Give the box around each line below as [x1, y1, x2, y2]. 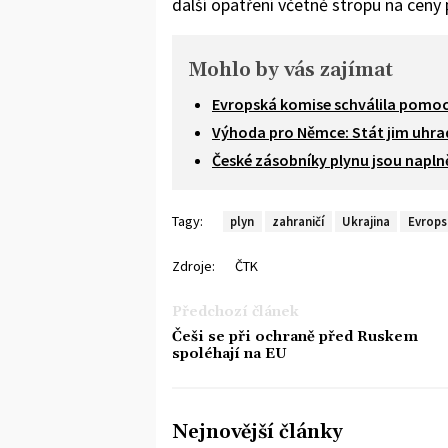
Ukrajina [341, 213, 390, 230]
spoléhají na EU [172, 344, 287, 363]
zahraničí [272, 213, 325, 230]
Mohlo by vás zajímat [188, 57, 393, 83]
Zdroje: [172, 256, 215, 275]
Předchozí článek [172, 302, 299, 321]
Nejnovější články [172, 419, 343, 445]
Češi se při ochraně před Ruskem [172, 327, 418, 346]
